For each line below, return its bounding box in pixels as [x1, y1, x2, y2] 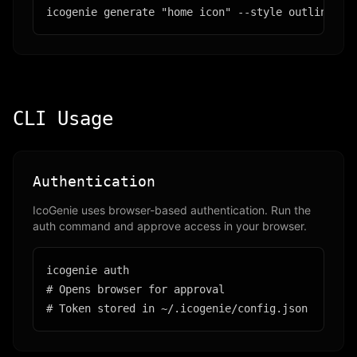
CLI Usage [13, 108, 113, 130]
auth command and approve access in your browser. [33, 219, 307, 233]
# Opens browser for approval [46, 283, 225, 296]
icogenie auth [46, 264, 129, 277]
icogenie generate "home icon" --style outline [46, 6, 333, 18]
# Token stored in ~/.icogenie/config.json [46, 302, 308, 315]
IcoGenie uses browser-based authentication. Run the [33, 203, 311, 217]
